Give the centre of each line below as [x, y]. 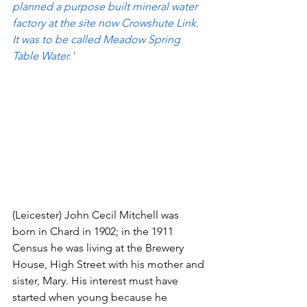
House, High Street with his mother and [110, 264]
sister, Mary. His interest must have [97, 280]
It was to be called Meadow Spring [98, 40]
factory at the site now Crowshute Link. [107, 23]
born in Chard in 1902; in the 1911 [94, 231]
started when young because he [91, 297]
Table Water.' [43, 56]
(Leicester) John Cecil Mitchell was [97, 214]
